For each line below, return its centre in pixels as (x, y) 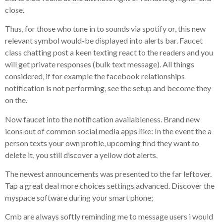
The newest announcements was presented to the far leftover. (108, 173)
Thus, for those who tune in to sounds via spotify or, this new (105, 29)
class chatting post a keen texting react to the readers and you (109, 53)
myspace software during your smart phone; (79, 197)
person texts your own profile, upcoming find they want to (102, 143)
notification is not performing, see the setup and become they (108, 88)
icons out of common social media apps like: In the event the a (108, 131)
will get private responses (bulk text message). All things (100, 64)
